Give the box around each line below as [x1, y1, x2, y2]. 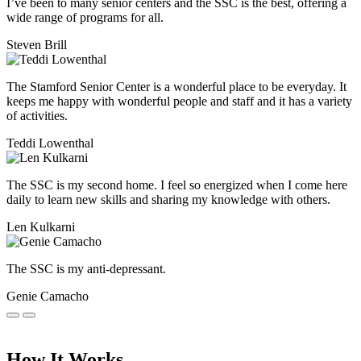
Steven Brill [6, 37, 67, 52]
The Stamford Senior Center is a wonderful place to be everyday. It [6, 79, 346, 93]
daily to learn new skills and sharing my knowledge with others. [6, 192, 330, 206]
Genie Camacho [6, 288, 89, 303]
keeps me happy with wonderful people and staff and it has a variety [6, 93, 352, 108]
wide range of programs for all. [6, 10, 164, 24]
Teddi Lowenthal [6, 135, 93, 150]
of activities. [6, 108, 68, 122]
